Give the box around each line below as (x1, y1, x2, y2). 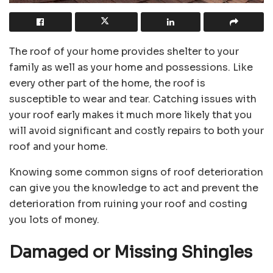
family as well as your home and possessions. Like (9, 60, 253, 74)
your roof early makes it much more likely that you (9, 108, 252, 121)
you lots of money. (9, 213, 99, 226)
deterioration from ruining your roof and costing (9, 197, 247, 210)
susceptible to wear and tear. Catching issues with (9, 92, 257, 105)
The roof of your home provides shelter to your (9, 44, 239, 58)
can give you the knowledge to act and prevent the (9, 181, 258, 194)
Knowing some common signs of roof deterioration (9, 165, 263, 179)
